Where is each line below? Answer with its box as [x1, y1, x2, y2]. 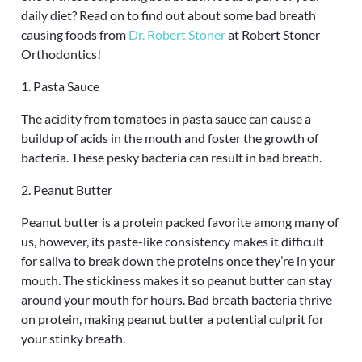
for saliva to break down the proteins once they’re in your [21, 253, 335, 268]
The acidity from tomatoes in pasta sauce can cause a [21, 111, 311, 126]
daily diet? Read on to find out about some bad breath [21, 7, 316, 23]
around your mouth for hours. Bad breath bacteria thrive [21, 292, 332, 307]
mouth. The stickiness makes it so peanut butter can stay [21, 272, 332, 288]
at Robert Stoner [225, 27, 320, 42]
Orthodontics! [21, 46, 101, 61]
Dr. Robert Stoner [128, 27, 225, 42]
